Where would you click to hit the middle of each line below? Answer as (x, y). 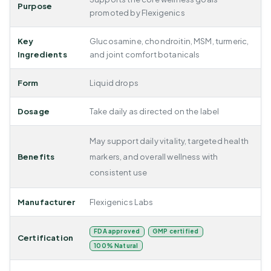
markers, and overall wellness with (154, 157)
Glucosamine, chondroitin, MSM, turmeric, (169, 41)
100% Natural (116, 245)
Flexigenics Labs (122, 202)
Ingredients (42, 55)
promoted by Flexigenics (137, 13)
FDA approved (117, 231)
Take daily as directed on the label (155, 112)
